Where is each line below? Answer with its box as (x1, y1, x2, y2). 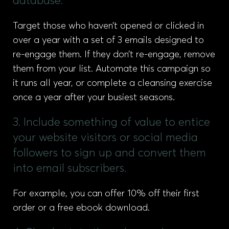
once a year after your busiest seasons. (13, 93, 175, 102)
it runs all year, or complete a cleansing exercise (13, 79, 212, 88)
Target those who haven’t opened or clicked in (13, 21, 204, 31)
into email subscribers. (13, 163, 126, 174)
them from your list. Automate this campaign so (13, 64, 211, 74)
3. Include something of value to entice (13, 117, 210, 128)
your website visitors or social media (13, 132, 198, 144)
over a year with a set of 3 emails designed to (13, 36, 204, 45)
